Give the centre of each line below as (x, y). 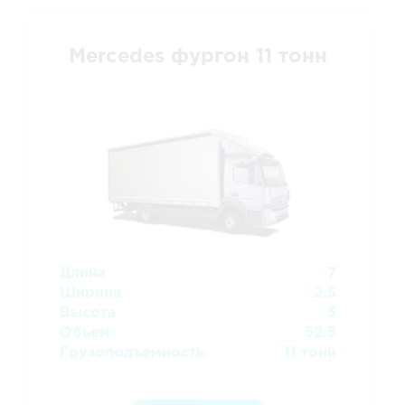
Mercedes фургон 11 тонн (198, 57)
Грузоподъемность (132, 353)
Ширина (90, 293)
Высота (88, 313)
